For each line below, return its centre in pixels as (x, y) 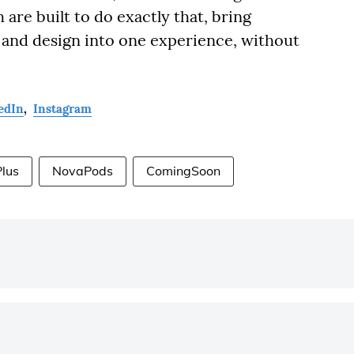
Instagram (62, 108)
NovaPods (83, 171)
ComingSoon (183, 171)
